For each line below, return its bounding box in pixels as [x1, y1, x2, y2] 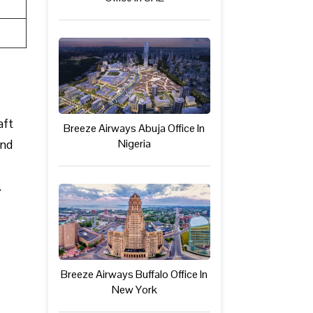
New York [111, 282, 157, 297]
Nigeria [117, 136, 151, 152]
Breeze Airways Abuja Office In [64, 121, 205, 136]
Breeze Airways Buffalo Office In [61, 266, 208, 282]
